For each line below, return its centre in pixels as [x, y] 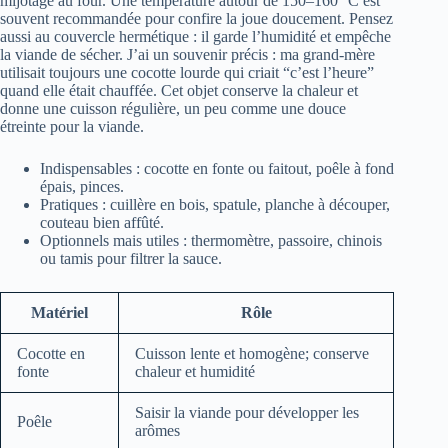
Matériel [59, 313]
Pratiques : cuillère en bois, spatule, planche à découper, [215, 205]
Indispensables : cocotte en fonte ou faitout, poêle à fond [217, 169]
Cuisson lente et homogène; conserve [252, 354]
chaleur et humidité [195, 372]
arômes [157, 431]
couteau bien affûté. [102, 223]
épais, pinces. [82, 187]
